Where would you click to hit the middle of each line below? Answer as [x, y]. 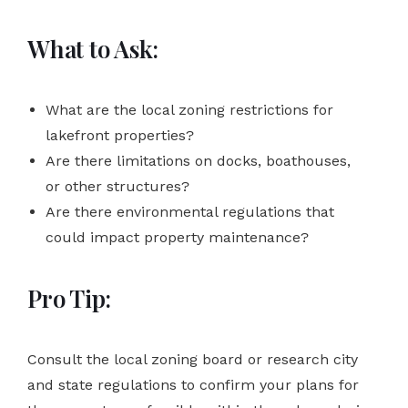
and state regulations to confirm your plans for [193, 384]
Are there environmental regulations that [190, 211]
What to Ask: [93, 48]
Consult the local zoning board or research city [193, 359]
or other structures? [117, 186]
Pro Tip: [69, 298]
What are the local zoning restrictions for [189, 109]
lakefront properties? [120, 135]
